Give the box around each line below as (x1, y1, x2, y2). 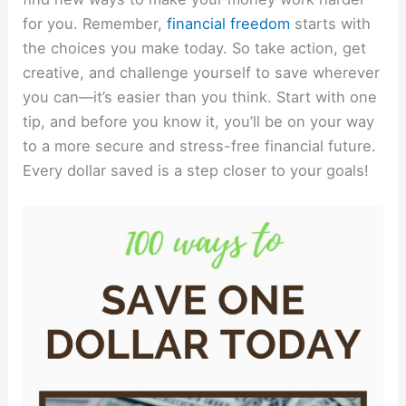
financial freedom (167, 14, 291, 33)
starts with (290, 14, 372, 33)
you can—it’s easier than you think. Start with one (23, 87, 378, 106)
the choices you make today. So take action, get (23, 38, 367, 57)
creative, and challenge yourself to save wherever (23, 63, 381, 82)
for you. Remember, (23, 14, 168, 33)
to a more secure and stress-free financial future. (23, 136, 377, 155)
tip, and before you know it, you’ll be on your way (23, 111, 375, 130)
